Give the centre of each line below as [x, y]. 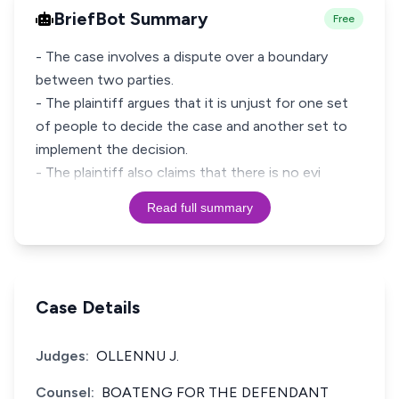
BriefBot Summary [131, 19]
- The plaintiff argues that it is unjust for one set [192, 103]
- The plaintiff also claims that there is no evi [178, 172]
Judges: [62, 356]
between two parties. [105, 80]
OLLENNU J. [138, 356]
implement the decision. [112, 149]
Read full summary [199, 208]
